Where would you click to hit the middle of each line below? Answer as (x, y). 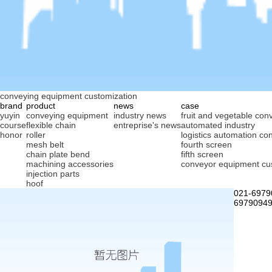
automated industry (218, 125)
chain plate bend (58, 154)
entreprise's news (147, 125)
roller (36, 134)
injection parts (53, 173)
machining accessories (70, 164)
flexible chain (51, 125)
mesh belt (45, 144)
